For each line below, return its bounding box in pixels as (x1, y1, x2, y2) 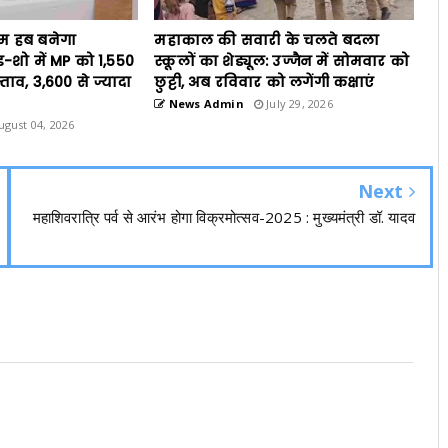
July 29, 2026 (262, 96, 333, 111)
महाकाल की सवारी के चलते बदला (154, 30, 380, 50)
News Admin (165, 96, 244, 111)
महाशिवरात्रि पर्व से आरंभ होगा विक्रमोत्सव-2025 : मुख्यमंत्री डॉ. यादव (32, 207, 415, 227)
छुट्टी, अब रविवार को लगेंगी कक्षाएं (154, 72, 375, 92)
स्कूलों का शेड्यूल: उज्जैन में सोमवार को (154, 51, 409, 71)
